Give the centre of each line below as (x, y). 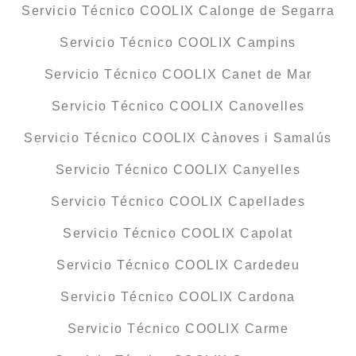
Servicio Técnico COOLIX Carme (178, 329)
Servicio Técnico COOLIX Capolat (178, 234)
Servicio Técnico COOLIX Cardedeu (178, 265)
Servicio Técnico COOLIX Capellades (178, 202)
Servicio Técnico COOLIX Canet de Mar (178, 75)
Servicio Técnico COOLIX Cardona (178, 297)
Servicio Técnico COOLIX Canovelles (178, 106)
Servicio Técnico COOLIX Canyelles (178, 170)
